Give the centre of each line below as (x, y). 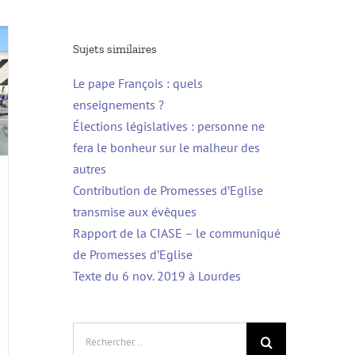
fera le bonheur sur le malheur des (166, 147)
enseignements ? (118, 104)
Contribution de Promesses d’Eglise (168, 190)
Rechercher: (103, 332)
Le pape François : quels (137, 83)
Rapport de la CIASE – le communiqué (176, 233)
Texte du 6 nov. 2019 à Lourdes (157, 275)
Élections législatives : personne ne (168, 126)
